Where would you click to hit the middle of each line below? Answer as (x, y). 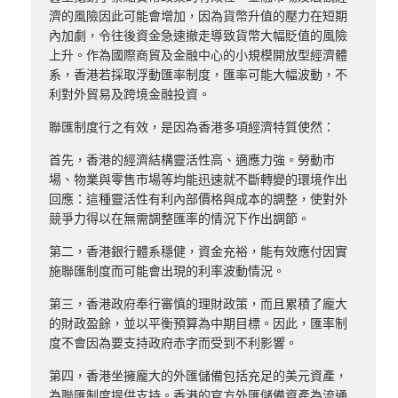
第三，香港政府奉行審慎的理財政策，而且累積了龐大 (198, 304)
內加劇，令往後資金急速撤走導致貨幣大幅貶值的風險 (198, 36)
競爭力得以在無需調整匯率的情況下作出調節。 (179, 219)
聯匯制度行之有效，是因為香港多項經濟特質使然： (192, 127)
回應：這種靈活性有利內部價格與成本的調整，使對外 (198, 199)
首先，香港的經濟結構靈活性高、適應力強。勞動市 (192, 160)
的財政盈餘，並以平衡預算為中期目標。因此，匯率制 (198, 324)
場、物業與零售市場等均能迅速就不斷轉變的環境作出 (198, 180)
